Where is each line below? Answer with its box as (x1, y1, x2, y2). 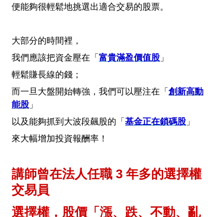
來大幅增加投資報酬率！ (12, 134, 108, 144)
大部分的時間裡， (12, 36, 81, 46)
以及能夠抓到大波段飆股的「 (12, 117, 125, 127)
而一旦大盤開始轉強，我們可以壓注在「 (12, 87, 169, 97)
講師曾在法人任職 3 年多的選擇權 (12, 167, 201, 182)
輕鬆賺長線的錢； (12, 70, 81, 80)
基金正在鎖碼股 (125, 117, 186, 127)
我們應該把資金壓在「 (12, 53, 99, 63)
